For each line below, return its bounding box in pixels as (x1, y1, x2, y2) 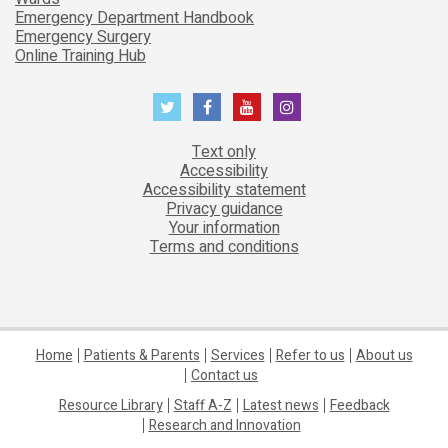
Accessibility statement (142, 177, 306, 202)
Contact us (191, 364, 258, 386)
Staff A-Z (173, 394, 232, 416)
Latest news (242, 394, 319, 416)
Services (210, 344, 265, 366)
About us (355, 344, 413, 366)
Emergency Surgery (15, 24, 151, 49)
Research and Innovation (148, 414, 301, 436)
